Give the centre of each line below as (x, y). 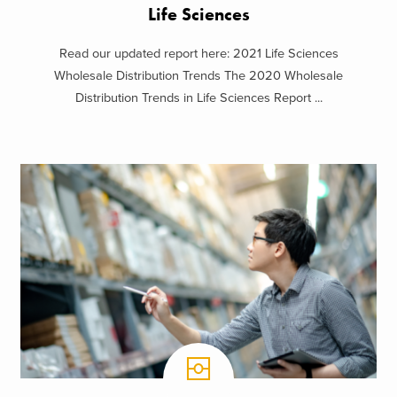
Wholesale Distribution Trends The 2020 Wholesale (198, 76)
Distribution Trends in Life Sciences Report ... (198, 98)
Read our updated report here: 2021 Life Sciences (198, 54)
